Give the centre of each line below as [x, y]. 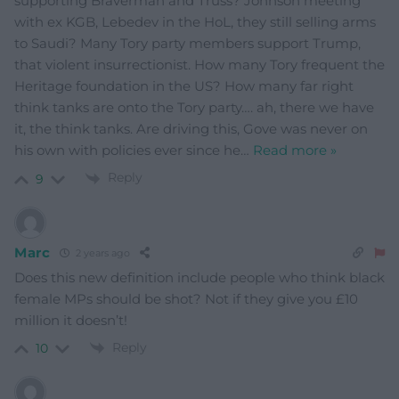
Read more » [295, 151]
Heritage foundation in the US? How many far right [184, 86]
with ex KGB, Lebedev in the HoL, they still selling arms [195, 22]
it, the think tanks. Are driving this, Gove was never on [191, 129]
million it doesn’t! [71, 320]
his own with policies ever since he [127, 151]
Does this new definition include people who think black [199, 277]
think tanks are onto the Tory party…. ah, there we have [194, 108]
